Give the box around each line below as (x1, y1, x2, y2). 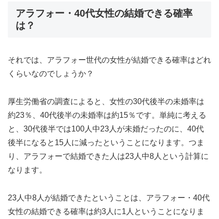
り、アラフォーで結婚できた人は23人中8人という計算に (8, 152, 209, 161)
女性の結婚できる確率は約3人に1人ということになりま (8, 207, 204, 216)
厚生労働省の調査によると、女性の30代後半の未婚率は (8, 97, 204, 106)
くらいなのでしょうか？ (8, 69, 94, 78)
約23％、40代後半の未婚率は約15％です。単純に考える (8, 111, 206, 120)
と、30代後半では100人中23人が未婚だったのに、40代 (8, 125, 204, 133)
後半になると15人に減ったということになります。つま (8, 138, 204, 147)
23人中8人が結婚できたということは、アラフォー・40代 (8, 193, 210, 202)
